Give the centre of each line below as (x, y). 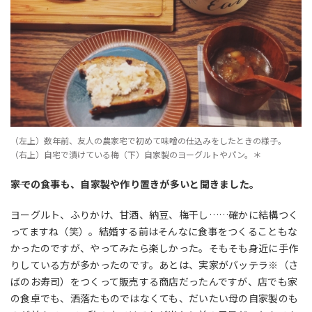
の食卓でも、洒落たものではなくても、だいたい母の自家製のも (155, 298)
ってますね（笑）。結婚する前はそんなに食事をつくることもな (154, 232)
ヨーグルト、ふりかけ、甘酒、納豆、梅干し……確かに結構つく (155, 215)
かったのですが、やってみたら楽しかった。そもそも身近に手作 (155, 248)
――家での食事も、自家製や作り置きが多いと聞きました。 (135, 184)
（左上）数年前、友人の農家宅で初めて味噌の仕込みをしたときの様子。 (148, 141)
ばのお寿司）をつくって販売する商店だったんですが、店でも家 (154, 282)
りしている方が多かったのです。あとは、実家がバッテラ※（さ (155, 265)
